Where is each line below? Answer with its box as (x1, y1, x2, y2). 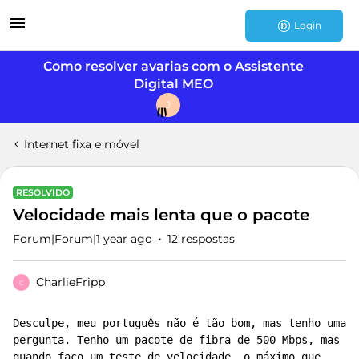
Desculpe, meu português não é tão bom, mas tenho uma (13, 317, 346, 329)
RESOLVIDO (16, 187, 70, 198)
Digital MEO (133, 76, 213, 91)
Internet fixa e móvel (24, 137, 139, 151)
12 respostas (167, 232, 235, 246)
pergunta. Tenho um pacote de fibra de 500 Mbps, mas (13, 333, 340, 346)
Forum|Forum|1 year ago (13, 232, 152, 246)
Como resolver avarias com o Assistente (42, 58, 304, 74)
